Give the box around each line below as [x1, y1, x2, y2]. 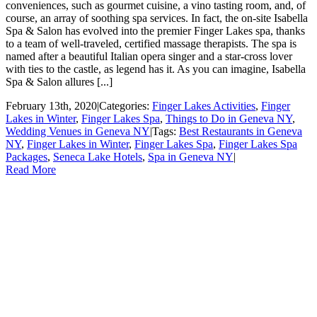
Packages [6, 150, 47, 163]
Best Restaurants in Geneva [179, 125, 302, 137]
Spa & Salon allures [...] [6, 75, 113, 88]
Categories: [99, 99, 152, 112]
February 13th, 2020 [6, 99, 97, 112]
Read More [6, 163, 56, 175]
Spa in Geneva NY [148, 150, 234, 163]
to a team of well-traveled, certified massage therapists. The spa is [6, 37, 296, 50]
